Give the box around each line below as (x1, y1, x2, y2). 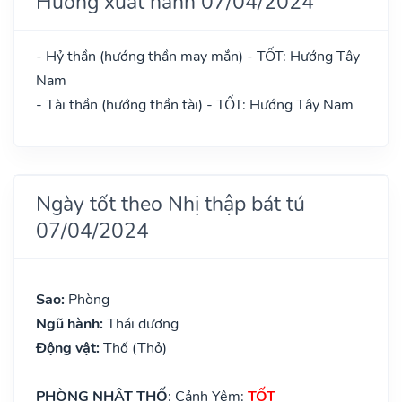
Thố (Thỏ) (103, 337, 167, 358)
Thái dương (107, 313, 179, 334)
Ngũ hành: (36, 313, 107, 334)
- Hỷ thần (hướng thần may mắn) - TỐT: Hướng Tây (36, 46, 360, 66)
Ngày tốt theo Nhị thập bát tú (36, 188, 305, 218)
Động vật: (36, 337, 103, 358)
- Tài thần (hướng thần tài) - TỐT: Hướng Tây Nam (36, 94, 354, 115)
